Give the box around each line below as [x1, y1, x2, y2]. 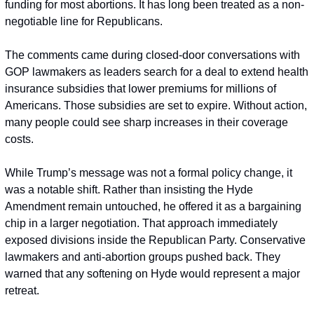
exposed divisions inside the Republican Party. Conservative [5, 234, 306, 246]
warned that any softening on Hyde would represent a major [5, 268, 300, 280]
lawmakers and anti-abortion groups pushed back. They [5, 251, 280, 263]
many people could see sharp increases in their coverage [5, 116, 288, 128]
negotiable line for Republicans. [5, 15, 163, 27]
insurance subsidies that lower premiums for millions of [5, 83, 276, 95]
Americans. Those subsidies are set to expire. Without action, [5, 100, 307, 111]
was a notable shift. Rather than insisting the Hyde [5, 184, 253, 196]
